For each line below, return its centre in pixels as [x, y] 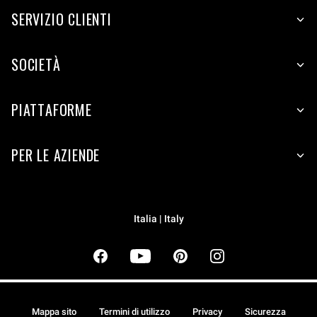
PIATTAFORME [52, 110]
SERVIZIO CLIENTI [62, 19]
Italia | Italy [158, 219]
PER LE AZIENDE [56, 155]
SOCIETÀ [36, 65]
